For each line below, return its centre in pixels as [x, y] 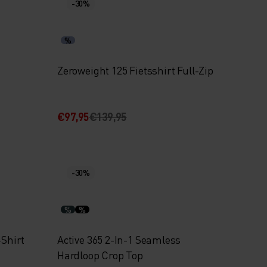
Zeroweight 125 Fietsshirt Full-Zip [135, 70]
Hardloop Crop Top [100, 255]
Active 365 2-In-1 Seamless [119, 239]
